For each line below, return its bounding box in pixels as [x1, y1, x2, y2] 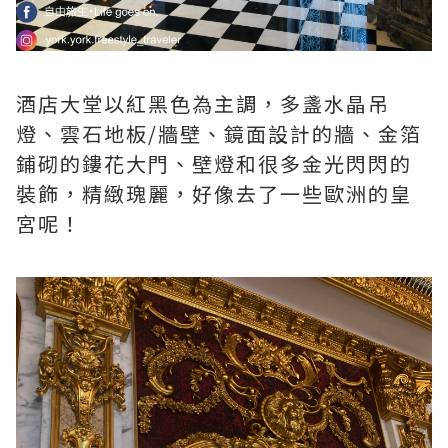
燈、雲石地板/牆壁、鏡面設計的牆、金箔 [16, 119, 422, 149]
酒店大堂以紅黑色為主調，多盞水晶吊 [16, 89, 390, 119]
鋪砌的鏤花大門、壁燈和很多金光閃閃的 [16, 149, 412, 179]
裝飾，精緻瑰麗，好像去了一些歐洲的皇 [16, 179, 412, 209]
